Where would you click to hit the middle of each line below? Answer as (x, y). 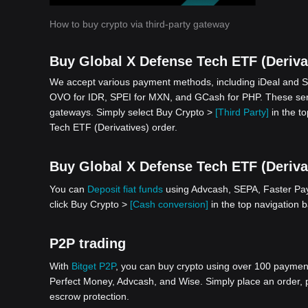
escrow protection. (89, 296)
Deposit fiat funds (125, 189)
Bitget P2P (93, 266)
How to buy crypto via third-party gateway (140, 24)
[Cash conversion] (169, 204)
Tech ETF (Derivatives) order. (113, 127)
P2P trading (88, 243)
